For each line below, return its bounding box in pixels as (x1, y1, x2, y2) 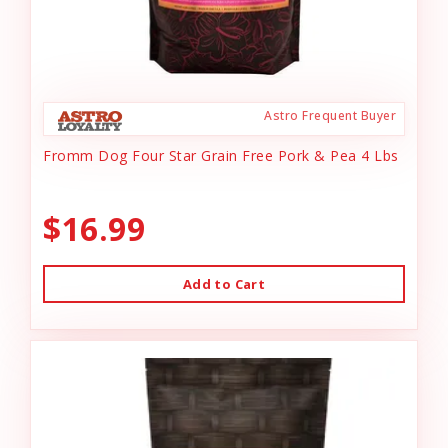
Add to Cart (182, 275, 266, 293)
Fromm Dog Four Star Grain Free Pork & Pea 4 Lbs (43, 146, 399, 165)
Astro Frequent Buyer (264, 107, 396, 124)
